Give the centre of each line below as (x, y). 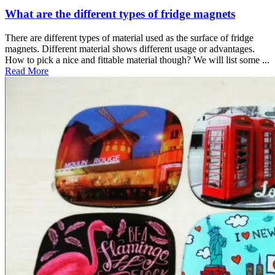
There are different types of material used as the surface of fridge (129, 37)
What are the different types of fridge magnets (120, 14)
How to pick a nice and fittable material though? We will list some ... (137, 60)
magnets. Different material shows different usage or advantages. (130, 48)
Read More (27, 71)
